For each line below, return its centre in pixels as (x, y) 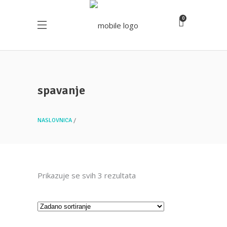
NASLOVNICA (55, 120)
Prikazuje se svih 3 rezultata (87, 175)
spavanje (61, 90)
